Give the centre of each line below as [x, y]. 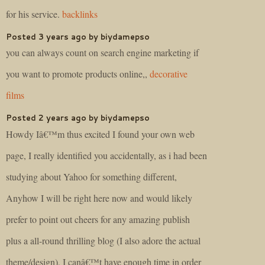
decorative [169, 74]
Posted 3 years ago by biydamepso [78, 36]
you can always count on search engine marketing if [102, 53]
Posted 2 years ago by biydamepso [78, 118]
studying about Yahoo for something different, [91, 176]
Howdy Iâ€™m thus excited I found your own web [100, 134]
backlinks [80, 14]
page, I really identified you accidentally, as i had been [106, 155]
